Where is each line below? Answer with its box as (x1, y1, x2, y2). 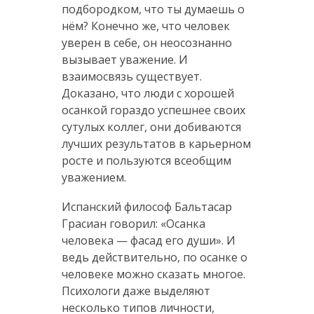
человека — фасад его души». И (61, 232, 235, 248)
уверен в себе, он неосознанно (61, 34, 232, 50)
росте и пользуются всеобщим (61, 152, 231, 168)
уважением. (61, 169, 126, 185)
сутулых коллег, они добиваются (61, 118, 241, 135)
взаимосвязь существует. (61, 68, 202, 84)
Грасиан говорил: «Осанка (61, 215, 205, 231)
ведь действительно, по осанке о (61, 249, 247, 265)
